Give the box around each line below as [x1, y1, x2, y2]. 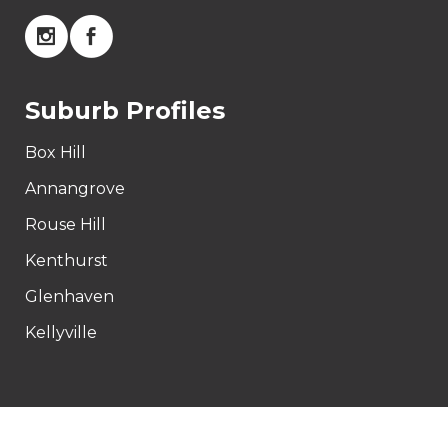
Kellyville [25, 323, 97, 342]
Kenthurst [25, 251, 108, 270]
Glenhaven [25, 287, 114, 306]
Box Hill [25, 143, 86, 162]
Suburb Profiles [25, 96, 225, 125]
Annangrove [25, 179, 125, 198]
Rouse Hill [25, 215, 106, 234]
